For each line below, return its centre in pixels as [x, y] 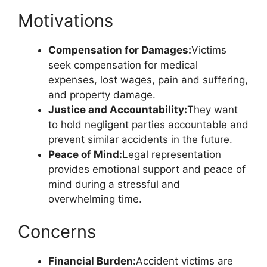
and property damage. [102, 94]
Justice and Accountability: [118, 109]
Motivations [66, 20]
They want [212, 109]
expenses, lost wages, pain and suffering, [148, 80]
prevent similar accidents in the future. [140, 139]
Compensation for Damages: [120, 50]
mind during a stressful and [114, 184]
